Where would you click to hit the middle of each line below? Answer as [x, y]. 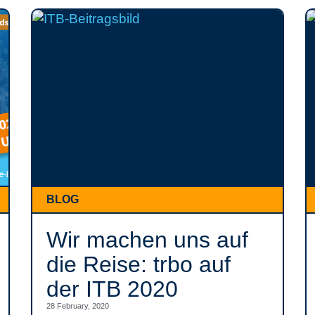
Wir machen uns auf [147, 240]
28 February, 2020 [78, 306]
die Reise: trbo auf [139, 264]
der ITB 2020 [112, 289]
